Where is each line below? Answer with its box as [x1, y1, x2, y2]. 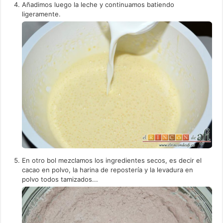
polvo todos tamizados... [22, 175, 99, 183]
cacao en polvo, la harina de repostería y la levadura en [22, 165, 194, 174]
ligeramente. [22, 10, 61, 18]
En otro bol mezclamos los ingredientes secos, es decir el [22, 156, 202, 164]
